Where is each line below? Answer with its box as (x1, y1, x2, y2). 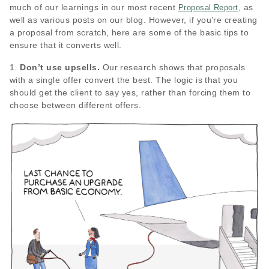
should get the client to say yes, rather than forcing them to (10, 88, 251, 98)
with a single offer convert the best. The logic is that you (10, 75, 238, 85)
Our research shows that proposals (100, 62, 246, 73)
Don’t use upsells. (20, 62, 100, 73)
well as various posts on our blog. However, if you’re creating (10, 15, 258, 25)
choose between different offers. (10, 100, 142, 110)
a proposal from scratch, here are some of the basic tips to (10, 28, 249, 38)
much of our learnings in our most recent (10, 2, 178, 13)
